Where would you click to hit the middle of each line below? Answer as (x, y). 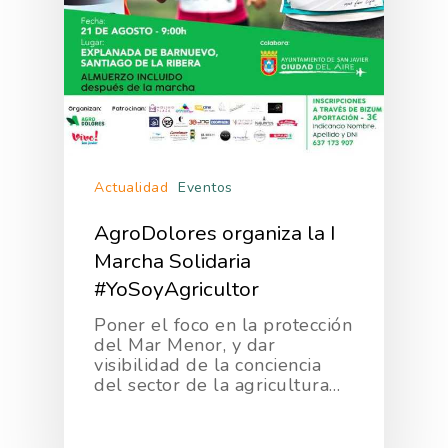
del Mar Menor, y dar (184, 345)
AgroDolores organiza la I (215, 233)
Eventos (205, 188)
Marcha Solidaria (172, 261)
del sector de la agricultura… (217, 385)
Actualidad (131, 188)
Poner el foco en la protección (223, 325)
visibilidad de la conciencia (207, 365)
